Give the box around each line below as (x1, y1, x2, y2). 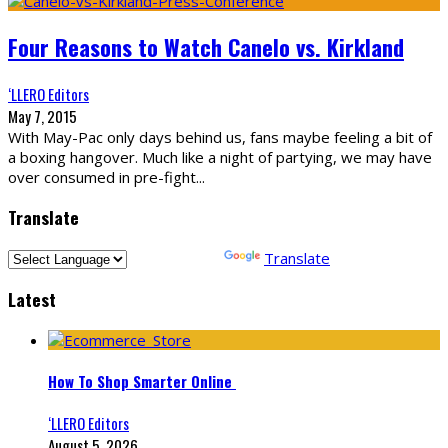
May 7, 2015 (8, 104, 77, 127)
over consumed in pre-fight (8, 166, 196, 187)
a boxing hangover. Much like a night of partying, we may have (8, 146, 432, 167)
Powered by (127, 247, 224, 268)
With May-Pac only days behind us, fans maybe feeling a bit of (8, 126, 432, 147)
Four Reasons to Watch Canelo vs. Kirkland (8, 29, 404, 64)
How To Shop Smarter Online (48, 369, 236, 392)
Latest (8, 286, 56, 313)
